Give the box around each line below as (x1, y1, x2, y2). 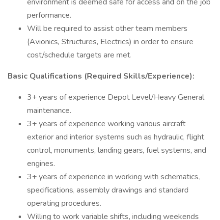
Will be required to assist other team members (27, 23, 188, 34)
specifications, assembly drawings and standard (27, 185, 189, 195)
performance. (27, 10, 71, 21)
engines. (27, 158, 55, 169)
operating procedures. (27, 198, 101, 209)
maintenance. (27, 105, 71, 116)
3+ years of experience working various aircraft (27, 118, 186, 129)
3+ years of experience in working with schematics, (27, 171, 200, 182)
